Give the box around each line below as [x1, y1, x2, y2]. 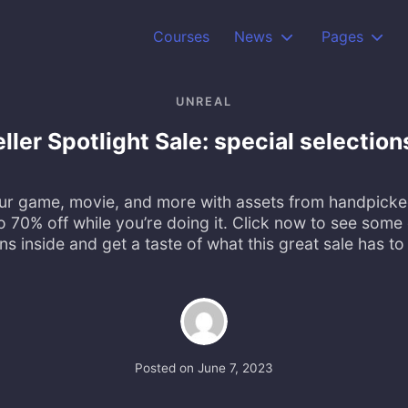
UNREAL [176, 94, 232, 108]
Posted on [135, 360, 198, 375]
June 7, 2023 [198, 360, 273, 375]
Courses [153, 27, 210, 46]
